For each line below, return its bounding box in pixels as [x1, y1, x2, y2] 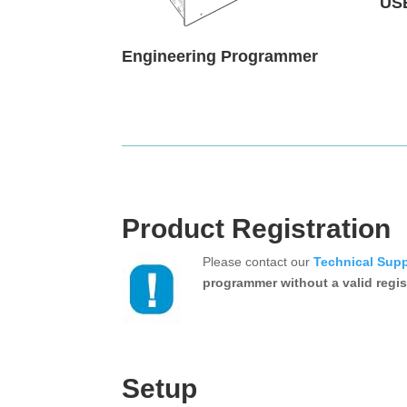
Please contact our [203, 253, 314, 269]
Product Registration [122, 213, 392, 243]
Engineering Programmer [122, 47, 319, 66]
